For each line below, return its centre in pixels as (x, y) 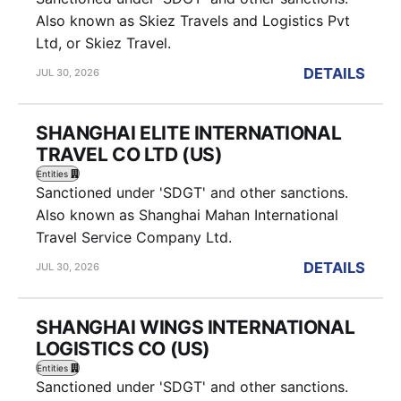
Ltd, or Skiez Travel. (103, 43)
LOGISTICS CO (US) (123, 348)
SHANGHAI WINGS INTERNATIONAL (196, 327)
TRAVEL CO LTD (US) (129, 154)
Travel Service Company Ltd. (134, 237)
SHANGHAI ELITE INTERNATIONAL (189, 132)
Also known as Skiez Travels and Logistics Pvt (193, 20)
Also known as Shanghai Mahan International (187, 214)
